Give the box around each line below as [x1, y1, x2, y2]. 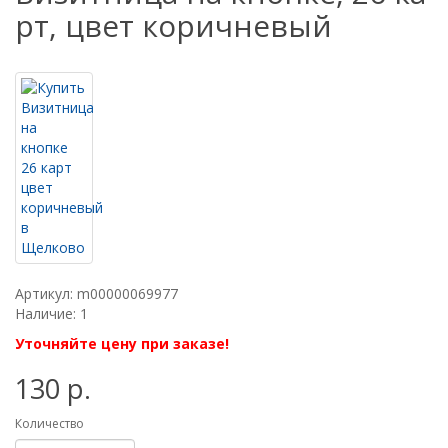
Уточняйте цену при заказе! [15, 334, 229, 353]
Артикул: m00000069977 [15, 284, 178, 303]
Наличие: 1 [15, 304, 88, 323]
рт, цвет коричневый [15, 5, 332, 46]
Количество [15, 415, 84, 432]
